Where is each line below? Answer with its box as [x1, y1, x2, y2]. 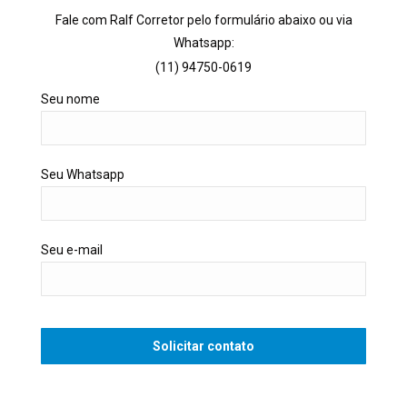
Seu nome [41, 91, 100, 106]
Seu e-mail [41, 242, 103, 257]
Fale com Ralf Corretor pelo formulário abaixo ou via [55, 12, 352, 27]
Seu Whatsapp [41, 166, 124, 182]
